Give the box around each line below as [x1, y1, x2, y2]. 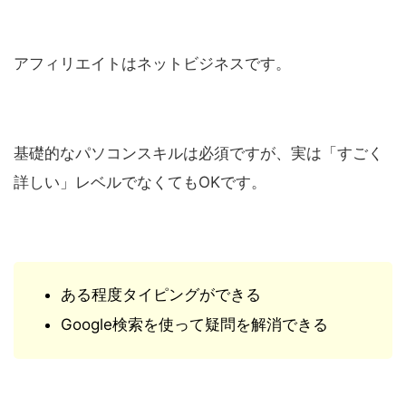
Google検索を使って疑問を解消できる [61, 315, 328, 334]
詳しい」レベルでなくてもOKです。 [14, 172, 266, 191]
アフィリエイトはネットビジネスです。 [14, 53, 291, 72]
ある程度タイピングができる [61, 285, 261, 304]
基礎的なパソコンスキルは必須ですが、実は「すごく [14, 143, 383, 162]
